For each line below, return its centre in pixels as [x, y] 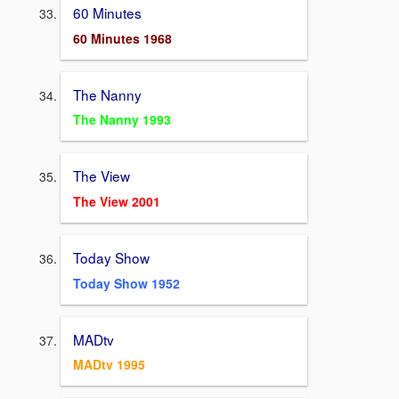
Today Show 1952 [126, 283]
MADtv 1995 [109, 365]
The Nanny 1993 [122, 120]
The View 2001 [117, 202]
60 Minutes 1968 [122, 38]
